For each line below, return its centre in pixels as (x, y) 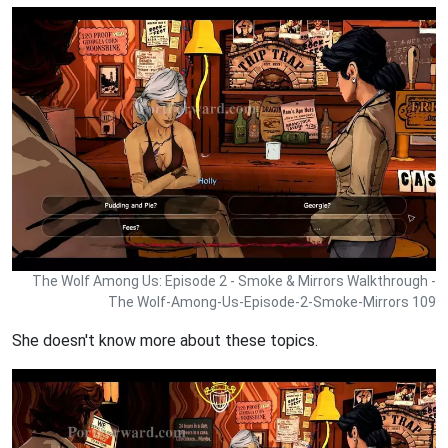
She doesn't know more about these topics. (165, 341)
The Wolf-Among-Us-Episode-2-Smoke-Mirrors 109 (272, 302)
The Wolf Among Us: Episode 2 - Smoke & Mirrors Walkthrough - (234, 281)
